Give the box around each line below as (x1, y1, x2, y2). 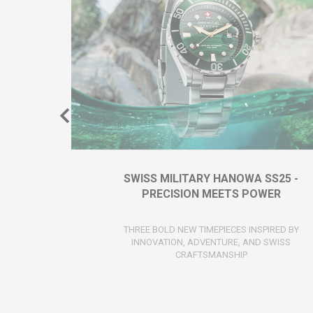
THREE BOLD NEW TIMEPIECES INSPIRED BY (123, 224, 299, 235)
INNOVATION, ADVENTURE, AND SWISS (131, 236, 291, 247)
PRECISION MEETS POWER (141, 187, 281, 201)
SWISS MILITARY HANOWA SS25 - (124, 171, 298, 185)
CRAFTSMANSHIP (175, 249, 247, 260)
